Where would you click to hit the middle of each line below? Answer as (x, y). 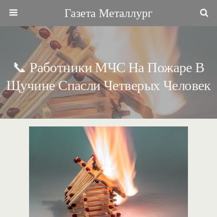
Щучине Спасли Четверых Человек (108, 85)
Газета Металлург (108, 13)
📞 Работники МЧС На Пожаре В (108, 67)
